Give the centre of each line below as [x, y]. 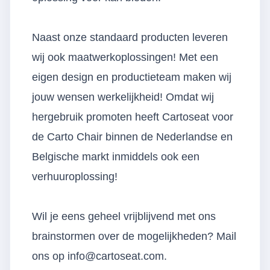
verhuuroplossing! [75, 177]
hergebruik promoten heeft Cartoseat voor [133, 117]
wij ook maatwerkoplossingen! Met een [125, 57]
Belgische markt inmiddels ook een [116, 157]
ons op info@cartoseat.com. [99, 256]
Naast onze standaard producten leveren [130, 37]
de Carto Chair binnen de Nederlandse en [132, 137]
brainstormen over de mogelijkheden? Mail [134, 236]
